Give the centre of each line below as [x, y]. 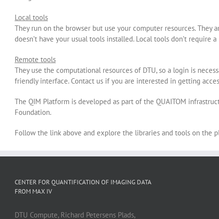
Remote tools [35, 59]
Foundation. [33, 112]
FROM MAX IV [33, 191]
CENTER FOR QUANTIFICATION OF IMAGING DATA [83, 182]
